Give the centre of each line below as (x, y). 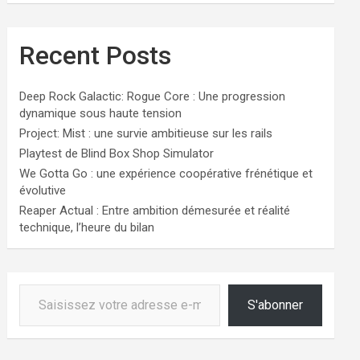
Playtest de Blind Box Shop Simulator (117, 154)
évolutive (43, 191)
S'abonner (275, 305)
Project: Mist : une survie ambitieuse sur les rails (146, 134)
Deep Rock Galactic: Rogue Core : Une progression (153, 97)
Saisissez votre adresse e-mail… (33, 284)
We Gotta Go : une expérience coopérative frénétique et (166, 174)
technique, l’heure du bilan (87, 228)
